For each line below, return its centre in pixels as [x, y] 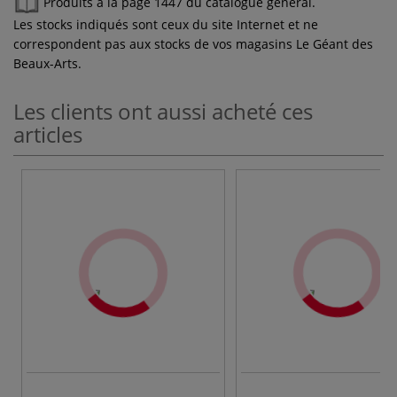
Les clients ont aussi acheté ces [163, 111]
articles [48, 134]
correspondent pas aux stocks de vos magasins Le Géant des [193, 43]
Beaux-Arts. [47, 63]
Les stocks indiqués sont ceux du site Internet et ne [166, 24]
